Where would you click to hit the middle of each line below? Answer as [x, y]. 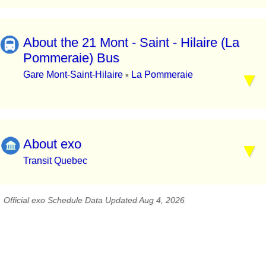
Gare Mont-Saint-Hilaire [74, 75]
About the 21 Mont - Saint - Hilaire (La [131, 43]
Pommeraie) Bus [71, 58]
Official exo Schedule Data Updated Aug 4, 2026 [94, 200]
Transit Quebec [55, 160]
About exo [52, 144]
